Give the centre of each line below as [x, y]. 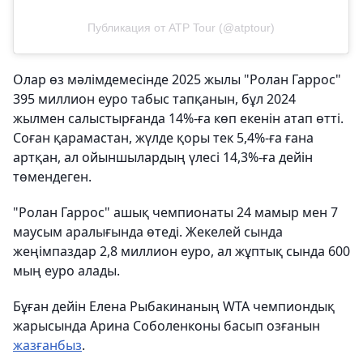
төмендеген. [52, 177]
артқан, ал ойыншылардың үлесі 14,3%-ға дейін [163, 157]
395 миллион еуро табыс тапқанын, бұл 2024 [154, 99]
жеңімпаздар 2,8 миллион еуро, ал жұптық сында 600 [181, 251]
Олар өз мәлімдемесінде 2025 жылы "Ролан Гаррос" [177, 79]
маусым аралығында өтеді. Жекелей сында [148, 232]
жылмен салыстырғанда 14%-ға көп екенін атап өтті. [178, 118]
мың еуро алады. [66, 271]
